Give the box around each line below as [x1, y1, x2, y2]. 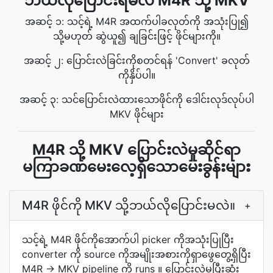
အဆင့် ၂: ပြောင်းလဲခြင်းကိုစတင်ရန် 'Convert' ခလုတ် [23, 54, 250, 66]
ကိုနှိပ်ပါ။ [118, 69, 155, 81]
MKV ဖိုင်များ [109, 108, 164, 120]
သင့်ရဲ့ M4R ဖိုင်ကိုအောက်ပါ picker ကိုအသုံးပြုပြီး [22, 233, 234, 246]
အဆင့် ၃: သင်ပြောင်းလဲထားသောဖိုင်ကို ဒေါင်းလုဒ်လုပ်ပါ [19, 93, 254, 105]
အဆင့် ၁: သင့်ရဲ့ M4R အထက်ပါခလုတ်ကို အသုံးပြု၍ [24, 15, 249, 27]
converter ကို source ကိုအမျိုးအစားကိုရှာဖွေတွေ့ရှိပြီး [22, 248, 251, 260]
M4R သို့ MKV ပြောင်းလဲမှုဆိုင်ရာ [32, 141, 241, 158]
